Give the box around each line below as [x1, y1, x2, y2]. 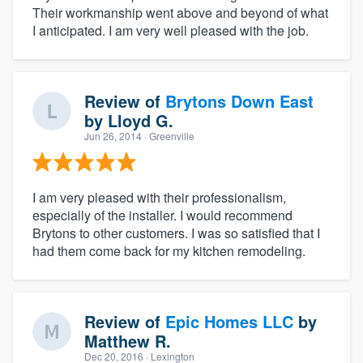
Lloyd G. [108, 109, 173, 133]
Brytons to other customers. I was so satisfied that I [32, 224, 320, 243]
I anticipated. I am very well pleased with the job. [32, 21, 309, 41]
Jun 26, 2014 [84, 129, 142, 143]
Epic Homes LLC [165, 310, 293, 334]
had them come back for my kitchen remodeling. [32, 241, 305, 261]
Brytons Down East [165, 89, 314, 113]
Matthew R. [84, 329, 171, 353]
